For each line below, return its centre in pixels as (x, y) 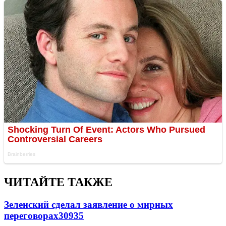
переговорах (31, 216)
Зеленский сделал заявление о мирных (89, 205)
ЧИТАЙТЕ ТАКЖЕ (58, 182)
